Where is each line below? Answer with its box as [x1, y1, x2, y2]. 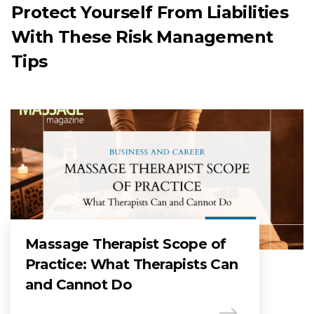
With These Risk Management [11, 27, 273, 48]
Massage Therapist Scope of [25, 235, 226, 253]
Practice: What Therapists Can [25, 256, 238, 273]
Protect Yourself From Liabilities [11, 2, 289, 23]
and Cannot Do [25, 276, 132, 294]
